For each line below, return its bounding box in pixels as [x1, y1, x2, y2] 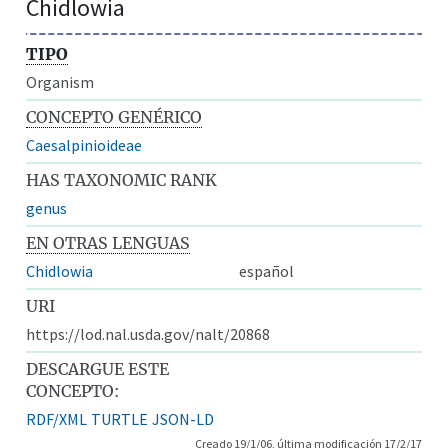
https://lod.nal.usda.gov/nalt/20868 [26, 323, 271, 344]
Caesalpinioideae [26, 134, 143, 155]
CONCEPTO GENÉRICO [26, 106, 203, 127]
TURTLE [91, 408, 149, 429]
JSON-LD [152, 408, 215, 429]
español [239, 260, 294, 281]
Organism [26, 71, 95, 92]
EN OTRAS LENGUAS [26, 232, 191, 253]
